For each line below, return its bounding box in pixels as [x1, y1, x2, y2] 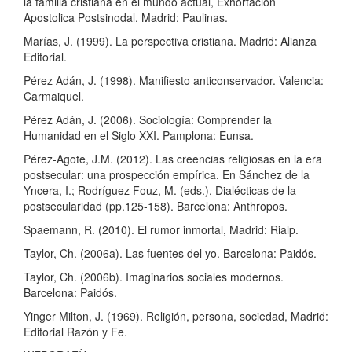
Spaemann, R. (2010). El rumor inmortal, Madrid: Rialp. [24, 222, 299, 238]
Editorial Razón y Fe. [24, 324, 127, 340]
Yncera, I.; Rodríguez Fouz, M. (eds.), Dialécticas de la [24, 182, 296, 199]
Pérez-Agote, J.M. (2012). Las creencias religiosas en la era [24, 151, 322, 167]
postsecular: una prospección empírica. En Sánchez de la [24, 167, 310, 183]
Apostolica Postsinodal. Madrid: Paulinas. [24, 9, 228, 26]
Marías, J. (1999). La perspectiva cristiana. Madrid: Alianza [24, 33, 317, 49]
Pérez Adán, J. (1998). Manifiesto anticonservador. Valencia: [24, 72, 324, 89]
